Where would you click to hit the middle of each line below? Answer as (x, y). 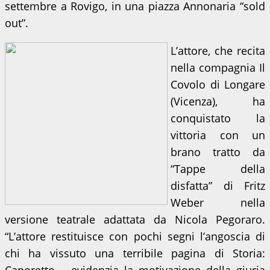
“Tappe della (218, 169)
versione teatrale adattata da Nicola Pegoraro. (135, 219)
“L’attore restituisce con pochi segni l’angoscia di (135, 236)
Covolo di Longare (218, 84)
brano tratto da (218, 152)
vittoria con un (218, 135)
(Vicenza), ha (218, 101)
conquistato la (218, 118)
